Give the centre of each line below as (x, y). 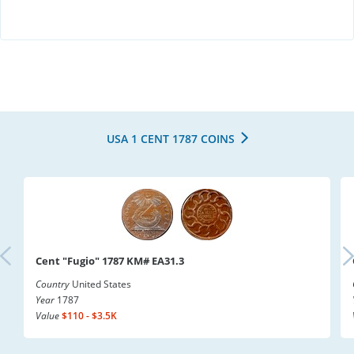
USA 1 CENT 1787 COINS (170, 139)
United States (100, 284)
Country (53, 284)
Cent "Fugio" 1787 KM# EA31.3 (110, 261)
